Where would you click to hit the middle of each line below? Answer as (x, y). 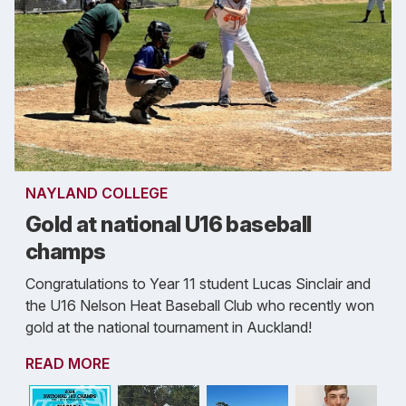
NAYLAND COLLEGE (97, 193)
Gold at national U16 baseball (169, 225)
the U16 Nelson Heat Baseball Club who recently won (200, 306)
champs (66, 252)
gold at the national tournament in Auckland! (169, 328)
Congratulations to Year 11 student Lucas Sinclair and (198, 284)
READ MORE (68, 364)
